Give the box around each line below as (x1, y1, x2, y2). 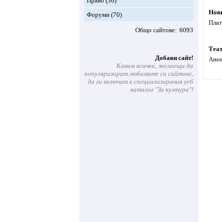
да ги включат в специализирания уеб (88, 78, 193, 85)
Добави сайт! (155, 54, 193, 61)
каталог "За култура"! (130, 86, 193, 93)
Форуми (87, 11, 110, 18)
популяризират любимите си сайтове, (84, 70, 193, 77)
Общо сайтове (135, 26, 175, 34)
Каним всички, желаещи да (116, 62, 193, 69)
